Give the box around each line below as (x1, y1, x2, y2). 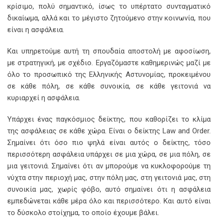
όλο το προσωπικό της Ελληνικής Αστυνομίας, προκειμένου (7, 70, 211, 79)
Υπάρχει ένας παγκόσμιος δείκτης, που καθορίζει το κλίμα (7, 115, 211, 124)
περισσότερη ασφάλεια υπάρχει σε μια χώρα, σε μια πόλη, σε (7, 150, 211, 159)
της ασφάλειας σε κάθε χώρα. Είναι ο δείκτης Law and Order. (7, 127, 211, 136)
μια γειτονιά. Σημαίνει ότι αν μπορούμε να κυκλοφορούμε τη (7, 162, 211, 171)
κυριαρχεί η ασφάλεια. (7, 93, 80, 103)
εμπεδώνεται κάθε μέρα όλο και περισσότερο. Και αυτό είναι (7, 197, 211, 206)
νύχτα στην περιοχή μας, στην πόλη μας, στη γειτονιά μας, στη (7, 173, 211, 182)
